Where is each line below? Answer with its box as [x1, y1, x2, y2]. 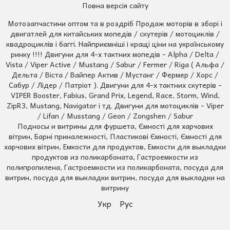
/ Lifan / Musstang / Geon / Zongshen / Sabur [37, 109, 193, 121]
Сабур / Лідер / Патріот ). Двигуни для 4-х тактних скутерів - [8, 79, 222, 90]
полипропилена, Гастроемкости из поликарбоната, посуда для [7, 161, 223, 172]
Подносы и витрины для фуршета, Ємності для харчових [17, 120, 213, 131]
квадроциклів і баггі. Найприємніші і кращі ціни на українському [6, 37, 224, 49]
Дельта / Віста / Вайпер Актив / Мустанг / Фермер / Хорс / [12, 68, 218, 80]
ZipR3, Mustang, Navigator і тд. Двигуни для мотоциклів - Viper [6, 99, 224, 111]
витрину [101, 181, 129, 193]
